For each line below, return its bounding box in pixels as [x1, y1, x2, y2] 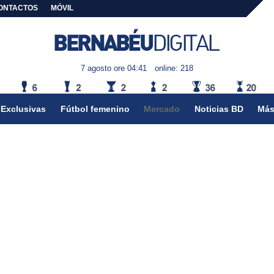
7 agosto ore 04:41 [81, 64, 147, 73]
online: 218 [154, 64, 193, 73]
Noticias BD [194, 103, 243, 114]
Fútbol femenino [60, 103, 130, 114]
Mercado [144, 103, 180, 114]
